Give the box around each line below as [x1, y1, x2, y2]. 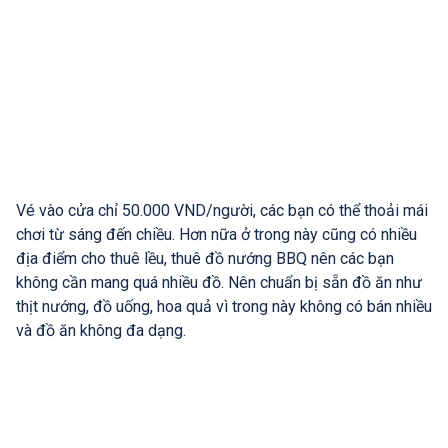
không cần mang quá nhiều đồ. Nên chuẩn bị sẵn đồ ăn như [16, 273, 422, 293]
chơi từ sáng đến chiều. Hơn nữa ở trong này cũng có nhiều [16, 225, 417, 245]
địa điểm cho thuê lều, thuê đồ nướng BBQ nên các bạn [16, 249, 394, 269]
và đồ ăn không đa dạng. [16, 321, 186, 341]
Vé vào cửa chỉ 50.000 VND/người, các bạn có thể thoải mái [16, 201, 428, 221]
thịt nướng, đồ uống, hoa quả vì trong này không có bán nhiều [16, 297, 432, 317]
